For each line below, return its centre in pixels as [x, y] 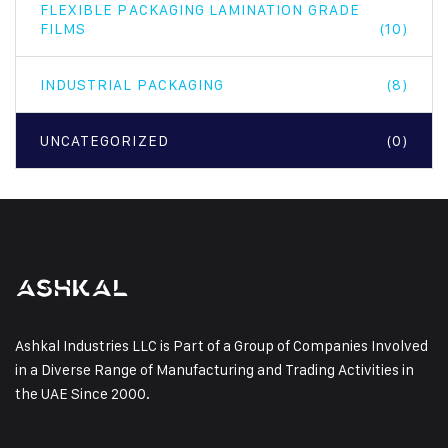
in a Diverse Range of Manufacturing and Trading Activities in [214, 369]
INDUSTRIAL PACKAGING [132, 84]
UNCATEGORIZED [104, 140]
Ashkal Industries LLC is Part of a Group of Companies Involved [221, 345]
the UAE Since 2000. [82, 393]
